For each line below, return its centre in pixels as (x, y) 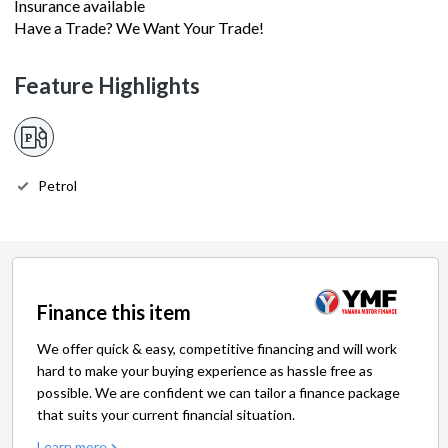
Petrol (57, 185)
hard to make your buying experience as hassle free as (205, 370)
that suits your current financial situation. (166, 414)
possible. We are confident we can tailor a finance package (218, 392)
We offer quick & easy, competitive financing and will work (217, 348)
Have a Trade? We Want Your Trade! (139, 27)
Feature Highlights (107, 85)
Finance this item (114, 311)
